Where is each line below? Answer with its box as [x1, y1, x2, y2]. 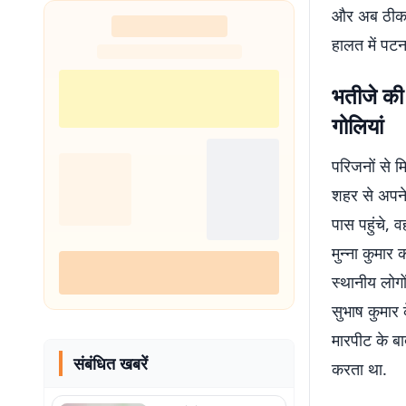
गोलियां [332, 111, 383, 140]
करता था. [332, 358, 387, 380]
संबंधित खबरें [73, 353, 148, 374]
